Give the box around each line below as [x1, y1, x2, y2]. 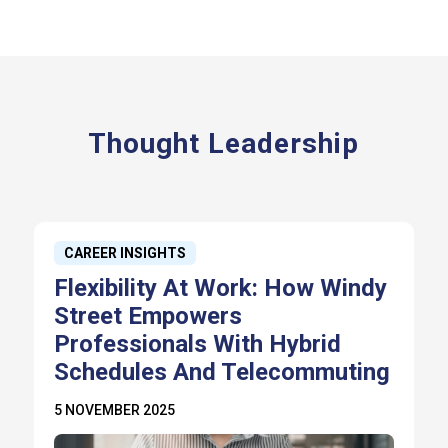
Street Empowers [53, 301, 242, 330]
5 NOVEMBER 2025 [53, 401, 175, 418]
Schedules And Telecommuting [53, 357, 390, 386]
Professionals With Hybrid [53, 329, 341, 358]
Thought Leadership [88, 126, 360, 160]
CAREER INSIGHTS [63, 244, 186, 261]
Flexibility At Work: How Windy [53, 273, 387, 302]
